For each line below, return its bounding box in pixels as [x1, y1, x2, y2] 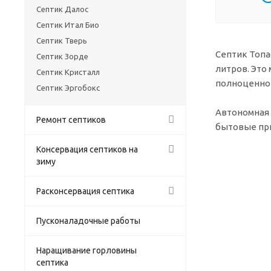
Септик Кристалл [36, 67, 100, 76]
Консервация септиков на [36, 144, 138, 154]
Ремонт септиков [36, 114, 106, 125]
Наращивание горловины [36, 245, 137, 255]
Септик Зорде [36, 51, 88, 60]
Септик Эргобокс [36, 83, 100, 92]
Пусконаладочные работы [36, 215, 140, 226]
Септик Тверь [36, 36, 87, 45]
